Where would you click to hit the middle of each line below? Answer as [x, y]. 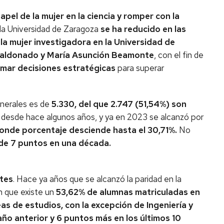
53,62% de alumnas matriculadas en [128, 192]
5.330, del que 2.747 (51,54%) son [119, 104]
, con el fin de [179, 55]
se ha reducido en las [143, 29]
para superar [141, 68]
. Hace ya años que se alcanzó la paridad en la [97, 179]
